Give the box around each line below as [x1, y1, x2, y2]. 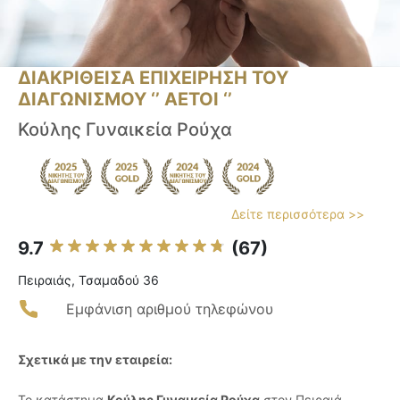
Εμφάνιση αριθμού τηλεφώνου [66, 300, 273, 319]
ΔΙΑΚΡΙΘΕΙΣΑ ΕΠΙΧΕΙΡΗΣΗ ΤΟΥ [18, 67, 288, 89]
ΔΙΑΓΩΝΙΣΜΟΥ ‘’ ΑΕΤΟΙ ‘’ [18, 88, 232, 111]
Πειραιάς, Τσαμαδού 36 [18, 272, 159, 288]
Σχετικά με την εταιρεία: [18, 352, 172, 368]
